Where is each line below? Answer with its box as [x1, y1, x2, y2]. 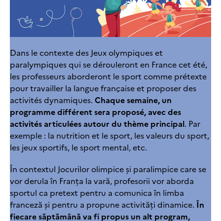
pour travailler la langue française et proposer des [10, 82, 196, 94]
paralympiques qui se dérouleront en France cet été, [10, 59, 207, 70]
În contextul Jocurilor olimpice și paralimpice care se [10, 163, 206, 175]
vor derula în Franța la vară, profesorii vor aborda [10, 175, 194, 186]
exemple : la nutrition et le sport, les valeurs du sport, [10, 130, 209, 141]
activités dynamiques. [10, 94, 95, 106]
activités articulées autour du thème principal [10, 118, 184, 129]
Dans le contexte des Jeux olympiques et [10, 47, 163, 58]
